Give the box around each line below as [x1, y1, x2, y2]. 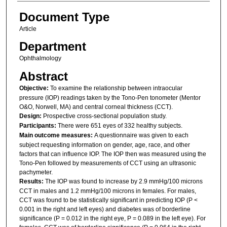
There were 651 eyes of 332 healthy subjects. [57, 122, 182, 129]
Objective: [19, 84, 50, 92]
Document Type [19, 10, 109, 24]
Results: [19, 177, 45, 185]
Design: [19, 112, 43, 120]
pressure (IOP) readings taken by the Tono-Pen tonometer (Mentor [19, 94, 201, 101]
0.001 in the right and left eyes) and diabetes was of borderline [19, 205, 191, 213]
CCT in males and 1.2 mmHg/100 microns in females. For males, [19, 187, 196, 195]
